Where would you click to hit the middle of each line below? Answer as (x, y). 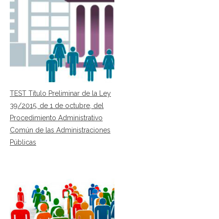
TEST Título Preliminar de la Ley (60, 93)
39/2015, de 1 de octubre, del (57, 105)
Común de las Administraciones (60, 130)
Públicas (23, 142)
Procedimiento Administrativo (56, 118)
